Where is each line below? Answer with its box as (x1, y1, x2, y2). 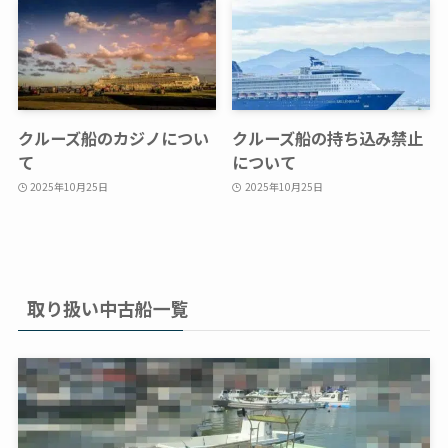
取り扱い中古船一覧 (26, 295, 189, 322)
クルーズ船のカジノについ (17, 126, 209, 151)
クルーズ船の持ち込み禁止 (232, 126, 424, 151)
